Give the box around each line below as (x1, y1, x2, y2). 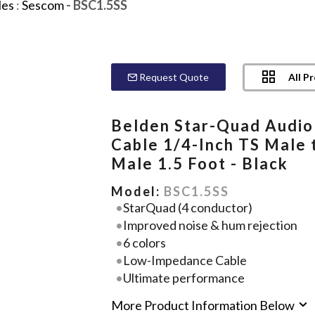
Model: (111, 183, 165, 199)
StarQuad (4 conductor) (122, 199, 252, 215)
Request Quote (137, 70, 210, 83)
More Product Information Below (111, 297, 297, 314)
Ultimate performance (122, 269, 245, 285)
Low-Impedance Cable (122, 252, 247, 268)
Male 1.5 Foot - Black (111, 153, 289, 173)
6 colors (122, 234, 166, 250)
